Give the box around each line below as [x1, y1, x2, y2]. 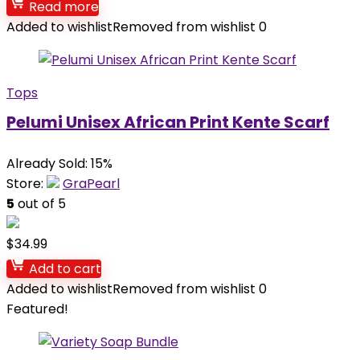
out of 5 [14, 194, 66, 213]
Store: [6, 174, 47, 193]
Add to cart [26, 260, 101, 278]
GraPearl [63, 174, 120, 193]
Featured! [6, 300, 68, 318]
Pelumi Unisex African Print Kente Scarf [6, 111, 329, 133]
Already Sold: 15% [6, 154, 112, 173]
